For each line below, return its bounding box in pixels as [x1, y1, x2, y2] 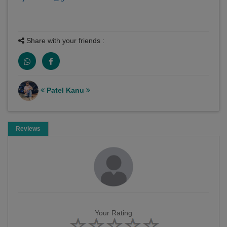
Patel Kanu [45, 86, 86, 95]
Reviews [16, 125, 41, 133]
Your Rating [95, 209, 132, 217]
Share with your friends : [24, 36, 104, 45]
